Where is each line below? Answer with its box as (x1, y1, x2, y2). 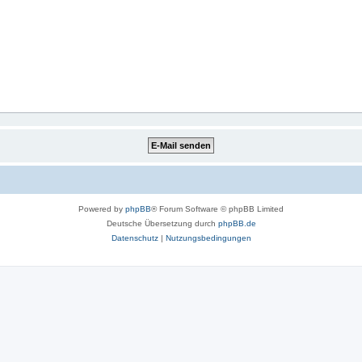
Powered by (78, 204, 125, 214)
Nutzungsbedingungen (165, 234, 251, 243)
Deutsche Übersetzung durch (106, 219, 218, 229)
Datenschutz (111, 234, 158, 243)
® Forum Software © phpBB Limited (151, 204, 284, 214)
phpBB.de (217, 219, 256, 229)
